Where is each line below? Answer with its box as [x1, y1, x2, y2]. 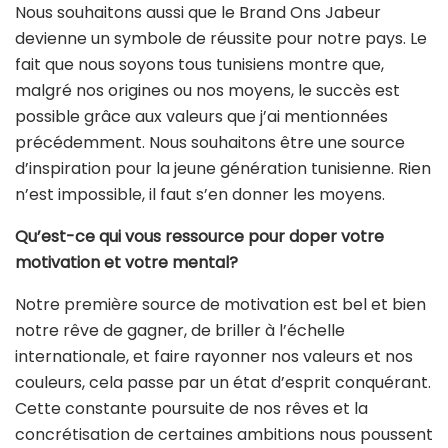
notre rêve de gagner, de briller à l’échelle [15, 319, 345, 343]
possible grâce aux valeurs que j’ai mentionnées [15, 105, 388, 129]
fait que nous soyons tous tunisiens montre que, [15, 53, 384, 77]
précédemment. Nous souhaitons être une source [15, 131, 405, 155]
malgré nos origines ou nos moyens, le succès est [15, 79, 400, 103]
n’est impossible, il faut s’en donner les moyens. [15, 183, 385, 207]
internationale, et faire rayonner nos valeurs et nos [15, 345, 413, 369]
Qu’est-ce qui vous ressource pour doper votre [15, 225, 384, 249]
